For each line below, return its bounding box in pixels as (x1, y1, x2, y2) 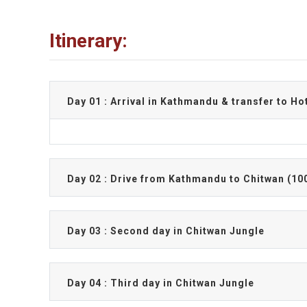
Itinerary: (49, 29, 127, 52)
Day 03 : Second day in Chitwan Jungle (67, 225, 265, 236)
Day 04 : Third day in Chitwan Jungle (67, 277, 254, 288)
